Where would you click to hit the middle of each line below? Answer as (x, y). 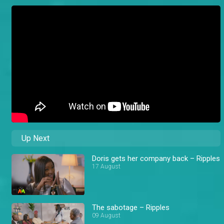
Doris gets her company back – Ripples (156, 159)
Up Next (35, 138)
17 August (106, 167)
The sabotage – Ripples (131, 207)
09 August (106, 215)
